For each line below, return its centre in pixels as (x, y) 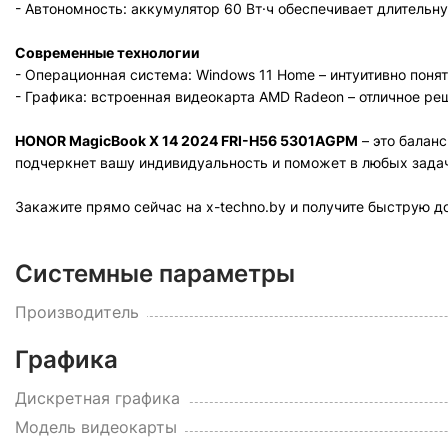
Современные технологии (110, 52)
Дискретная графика (97, 398)
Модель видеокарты (96, 427)
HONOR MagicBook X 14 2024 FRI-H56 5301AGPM (186, 140)
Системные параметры (155, 273)
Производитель (77, 312)
